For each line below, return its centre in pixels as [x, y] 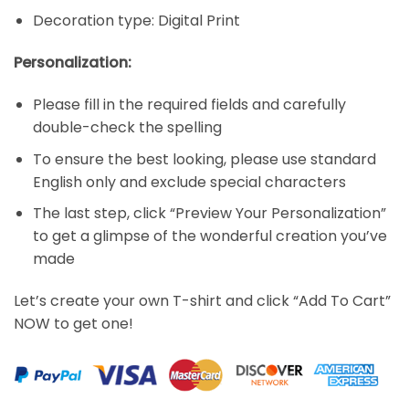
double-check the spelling [127, 127]
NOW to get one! [73, 323]
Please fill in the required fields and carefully [189, 105]
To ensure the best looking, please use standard [204, 159]
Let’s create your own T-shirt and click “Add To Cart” [202, 300]
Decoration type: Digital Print [136, 21]
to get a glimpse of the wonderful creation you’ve [210, 236]
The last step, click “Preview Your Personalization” [209, 214]
